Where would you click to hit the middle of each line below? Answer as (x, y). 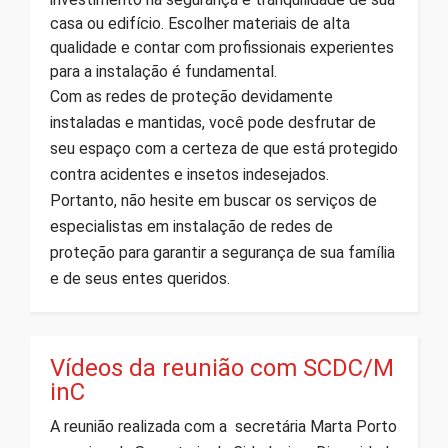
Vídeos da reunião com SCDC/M (222, 368)
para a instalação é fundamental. (163, 72)
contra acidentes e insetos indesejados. (189, 175)
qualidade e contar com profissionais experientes (222, 48)
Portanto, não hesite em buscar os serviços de (213, 201)
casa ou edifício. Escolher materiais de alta (200, 24)
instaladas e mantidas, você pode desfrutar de (213, 123)
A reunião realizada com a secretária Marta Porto (223, 427)
